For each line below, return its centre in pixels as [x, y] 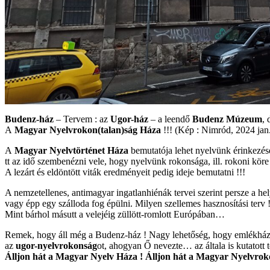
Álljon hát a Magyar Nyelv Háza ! [74, 257]
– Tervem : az [82, 119]
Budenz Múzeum [227, 119]
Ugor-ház [129, 119]
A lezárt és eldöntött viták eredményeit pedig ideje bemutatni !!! [125, 172]
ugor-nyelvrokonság [56, 246]
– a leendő [170, 119]
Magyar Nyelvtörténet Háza [71, 151]
